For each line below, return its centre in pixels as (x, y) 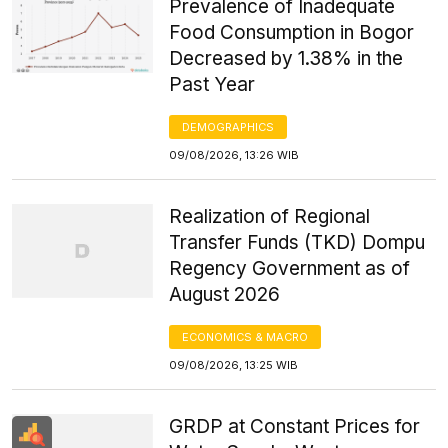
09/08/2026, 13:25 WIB (234, 364)
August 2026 (225, 294)
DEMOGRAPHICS (228, 126)
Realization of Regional (270, 216)
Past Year (212, 84)
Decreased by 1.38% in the (286, 58)
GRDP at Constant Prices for (295, 426)
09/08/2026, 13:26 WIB (234, 154)
